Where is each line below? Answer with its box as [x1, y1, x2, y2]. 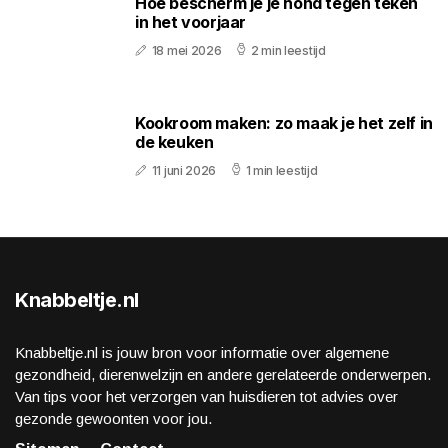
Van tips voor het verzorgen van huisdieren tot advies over [15, 388, 398, 406]
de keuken [135, 132, 214, 153]
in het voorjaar [135, 12, 246, 33]
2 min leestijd [250, 43, 326, 59]
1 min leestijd [245, 163, 318, 179]
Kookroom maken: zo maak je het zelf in [135, 113, 433, 134]
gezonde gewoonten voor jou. [15, 410, 212, 428]
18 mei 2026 [151, 43, 222, 59]
